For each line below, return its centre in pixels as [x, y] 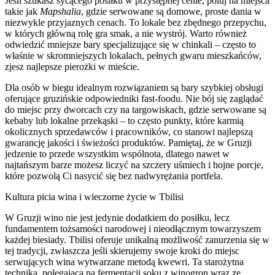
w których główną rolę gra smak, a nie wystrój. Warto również [126, 33]
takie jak [22, 11]
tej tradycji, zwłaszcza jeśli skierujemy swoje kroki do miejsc [122, 250]
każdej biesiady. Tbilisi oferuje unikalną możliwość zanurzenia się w [137, 239]
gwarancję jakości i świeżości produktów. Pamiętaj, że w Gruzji [128, 142]
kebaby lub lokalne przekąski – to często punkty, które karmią [124, 120]
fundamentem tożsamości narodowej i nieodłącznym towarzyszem [133, 228]
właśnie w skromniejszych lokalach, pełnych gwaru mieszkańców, [133, 55]
